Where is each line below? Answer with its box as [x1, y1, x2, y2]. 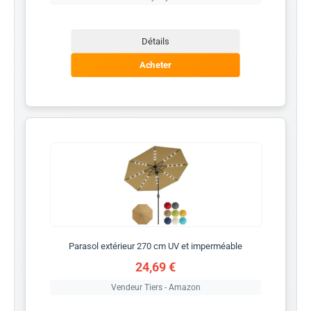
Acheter [140, 59, 171, 71]
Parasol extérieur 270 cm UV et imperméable [69, 240, 242, 251]
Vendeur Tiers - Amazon [110, 282, 201, 292]
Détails [142, 35, 169, 47]
